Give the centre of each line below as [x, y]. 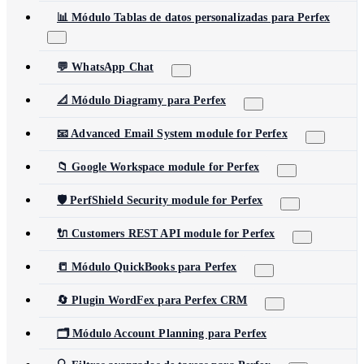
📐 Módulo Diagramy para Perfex [142, 100]
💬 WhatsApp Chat [106, 67]
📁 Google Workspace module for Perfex [158, 167]
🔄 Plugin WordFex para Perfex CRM [152, 300]
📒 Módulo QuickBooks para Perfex [147, 267]
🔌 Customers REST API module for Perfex [166, 234]
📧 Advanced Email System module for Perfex [172, 134]
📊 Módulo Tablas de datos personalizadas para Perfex [194, 17]
